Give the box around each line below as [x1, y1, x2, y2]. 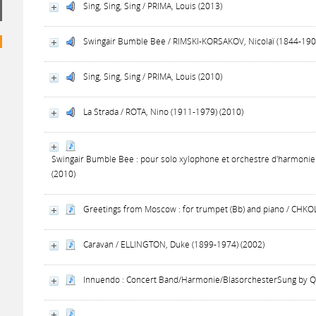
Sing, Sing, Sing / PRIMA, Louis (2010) [83, 71, 223, 83]
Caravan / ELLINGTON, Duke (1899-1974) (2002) [83, 238, 265, 250]
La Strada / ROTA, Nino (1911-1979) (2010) [83, 106, 244, 118]
